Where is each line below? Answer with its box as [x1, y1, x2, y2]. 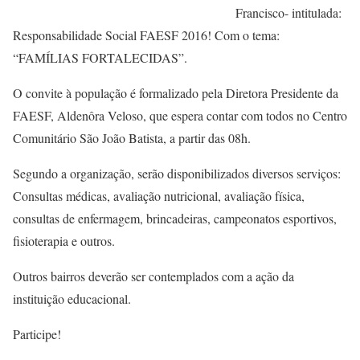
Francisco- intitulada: [235, 4, 342, 21]
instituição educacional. [13, 290, 131, 307]
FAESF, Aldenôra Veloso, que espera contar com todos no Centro [13, 107, 347, 124]
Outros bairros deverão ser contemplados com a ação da [13, 268, 294, 284]
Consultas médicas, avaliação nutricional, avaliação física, [13, 187, 305, 204]
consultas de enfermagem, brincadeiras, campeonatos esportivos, [13, 210, 337, 227]
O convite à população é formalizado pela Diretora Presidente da [13, 84, 338, 101]
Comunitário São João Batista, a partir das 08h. [13, 129, 251, 146]
